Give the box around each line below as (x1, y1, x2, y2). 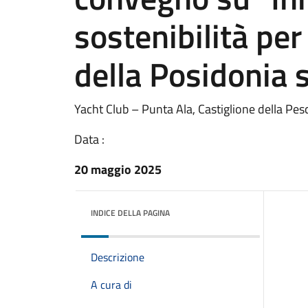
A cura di (91, 276, 132, 293)
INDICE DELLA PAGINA (91, 206, 170, 219)
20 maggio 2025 (74, 160, 162, 179)
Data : (74, 130, 104, 148)
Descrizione (91, 249, 144, 265)
